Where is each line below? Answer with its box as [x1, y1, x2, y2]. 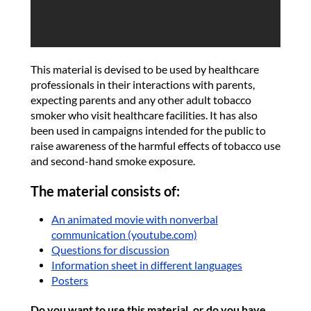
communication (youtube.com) [51, 228, 197, 241]
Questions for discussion [51, 243, 169, 256]
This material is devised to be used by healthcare [31, 62, 259, 76]
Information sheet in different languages [51, 258, 242, 271]
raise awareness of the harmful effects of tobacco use [31, 139, 280, 152]
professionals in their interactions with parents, [31, 78, 255, 91]
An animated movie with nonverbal [51, 212, 218, 226]
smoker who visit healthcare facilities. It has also [31, 108, 258, 121]
